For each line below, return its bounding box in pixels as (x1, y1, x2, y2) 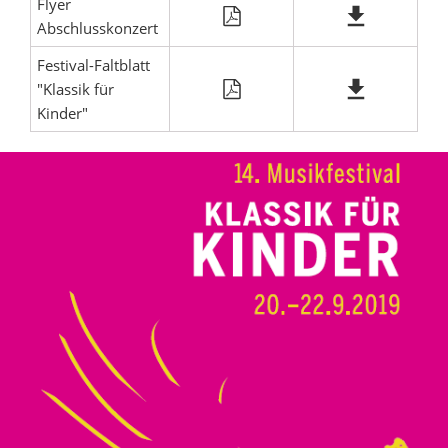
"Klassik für (37, 79, 114, 99)
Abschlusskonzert (37, 18, 158, 38)
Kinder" (37, 103, 88, 123)
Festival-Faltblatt (37, 55, 150, 75)
